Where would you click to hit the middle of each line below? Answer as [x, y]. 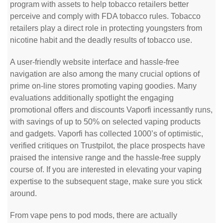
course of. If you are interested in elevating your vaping [106, 169]
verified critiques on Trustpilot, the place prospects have [108, 146]
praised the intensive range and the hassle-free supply [105, 158]
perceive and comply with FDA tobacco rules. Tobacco [105, 16]
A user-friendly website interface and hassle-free [95, 62]
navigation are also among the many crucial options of [105, 74]
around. [23, 193]
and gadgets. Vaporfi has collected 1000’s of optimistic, [107, 134]
